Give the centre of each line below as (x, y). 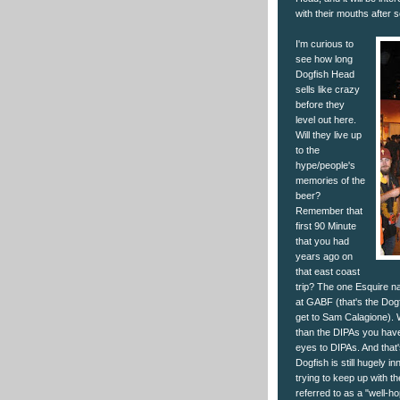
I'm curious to (325, 43)
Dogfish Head (325, 74)
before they (320, 104)
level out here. (326, 119)
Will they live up (329, 134)
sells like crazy (328, 89)
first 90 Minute (326, 225)
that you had (322, 241)
